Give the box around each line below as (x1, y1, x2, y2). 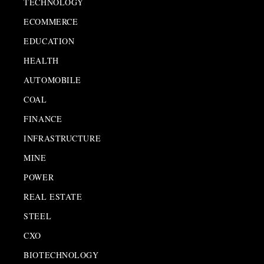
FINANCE (24, 113, 62, 124)
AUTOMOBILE (24, 74, 81, 85)
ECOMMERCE (24, 15, 78, 27)
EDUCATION (24, 35, 75, 47)
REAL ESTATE (24, 190, 82, 202)
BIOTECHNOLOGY (24, 249, 99, 260)
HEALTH (24, 54, 59, 66)
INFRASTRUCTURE (24, 132, 101, 144)
